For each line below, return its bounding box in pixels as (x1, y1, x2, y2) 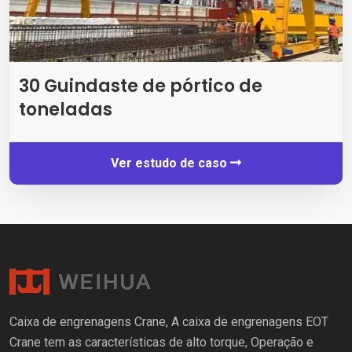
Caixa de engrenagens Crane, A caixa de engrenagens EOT (9, 313, 328, 329)
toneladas (19, 97, 112, 122)
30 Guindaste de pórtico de (19, 73, 262, 98)
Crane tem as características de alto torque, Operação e (9, 334, 313, 350)
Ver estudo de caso (111, 155, 230, 170)
